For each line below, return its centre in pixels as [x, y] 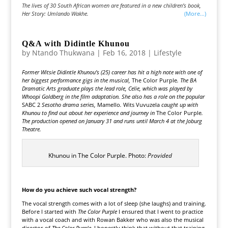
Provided [160, 155]
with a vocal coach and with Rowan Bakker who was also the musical [112, 220]
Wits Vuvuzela [141, 105]
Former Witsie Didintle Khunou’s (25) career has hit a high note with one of [112, 72]
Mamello [108, 105]
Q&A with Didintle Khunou [76, 44]
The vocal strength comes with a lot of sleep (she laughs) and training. [114, 203]
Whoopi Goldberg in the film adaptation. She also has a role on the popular [113, 96]
